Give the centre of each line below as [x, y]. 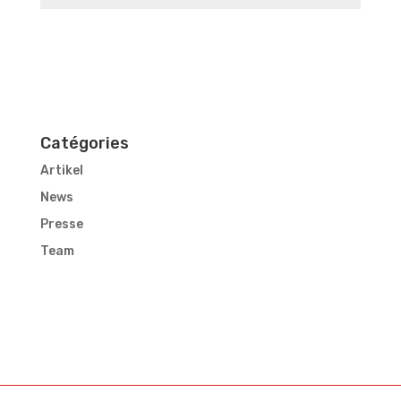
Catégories [84, 143]
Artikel [61, 171]
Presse [61, 224]
